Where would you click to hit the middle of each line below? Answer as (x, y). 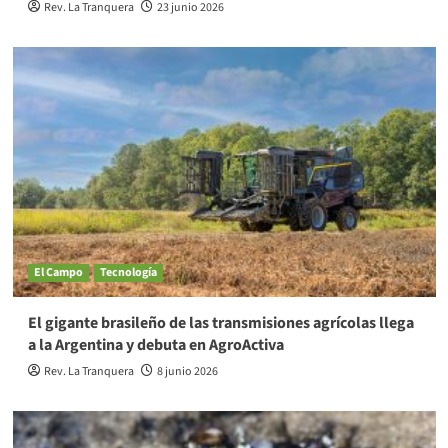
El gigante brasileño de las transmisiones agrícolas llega (220, 323)
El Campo (58, 273)
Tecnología (128, 273)
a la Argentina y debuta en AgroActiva (155, 345)
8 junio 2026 (187, 372)
